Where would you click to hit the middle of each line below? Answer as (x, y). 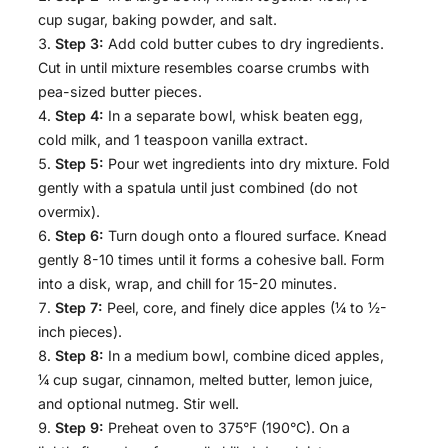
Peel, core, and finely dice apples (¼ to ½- (245, 308)
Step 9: (79, 428)
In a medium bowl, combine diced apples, (244, 356)
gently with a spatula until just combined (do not (198, 188)
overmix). (69, 212)
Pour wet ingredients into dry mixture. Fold (247, 164)
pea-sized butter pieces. (120, 92)
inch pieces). (80, 332)
